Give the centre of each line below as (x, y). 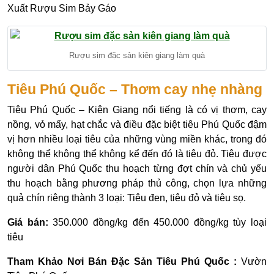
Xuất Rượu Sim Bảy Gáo (62, 8)
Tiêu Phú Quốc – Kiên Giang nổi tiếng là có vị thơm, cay (137, 109)
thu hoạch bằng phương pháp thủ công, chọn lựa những (137, 183)
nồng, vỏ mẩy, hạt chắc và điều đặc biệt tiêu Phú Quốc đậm (137, 124)
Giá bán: (30, 222)
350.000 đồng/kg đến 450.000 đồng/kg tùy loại (160, 222)
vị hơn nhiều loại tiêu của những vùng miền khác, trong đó (137, 139)
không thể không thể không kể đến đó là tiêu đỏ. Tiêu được (137, 154)
